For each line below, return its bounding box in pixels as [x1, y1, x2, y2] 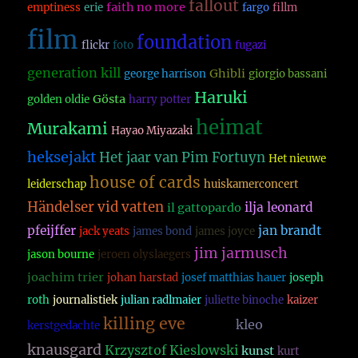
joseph [289, 271, 324, 285]
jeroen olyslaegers [97, 248, 192, 262]
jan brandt [258, 223, 322, 239]
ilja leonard [245, 200, 314, 216]
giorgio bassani [249, 67, 328, 82]
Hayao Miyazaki [111, 124, 193, 138]
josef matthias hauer [181, 271, 287, 285]
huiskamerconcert [204, 177, 299, 192]
